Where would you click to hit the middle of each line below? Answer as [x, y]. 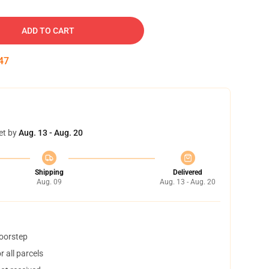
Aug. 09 [49, 182]
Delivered [188, 172]
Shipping [49, 172]
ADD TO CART [48, 31]
